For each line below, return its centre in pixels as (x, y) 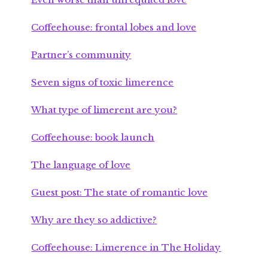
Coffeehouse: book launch (93, 137)
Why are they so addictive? (94, 220)
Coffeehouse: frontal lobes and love (114, 27)
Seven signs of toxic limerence (103, 82)
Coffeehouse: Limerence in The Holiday (126, 247)
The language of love (81, 165)
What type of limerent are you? (104, 109)
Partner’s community (81, 54)
